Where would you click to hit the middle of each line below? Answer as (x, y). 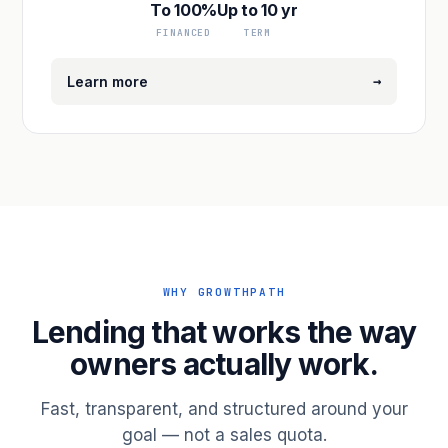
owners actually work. (224, 364)
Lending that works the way (224, 332)
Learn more (107, 81)
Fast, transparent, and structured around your (224, 409)
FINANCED (183, 32)
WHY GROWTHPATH (224, 292)
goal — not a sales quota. (224, 435)
